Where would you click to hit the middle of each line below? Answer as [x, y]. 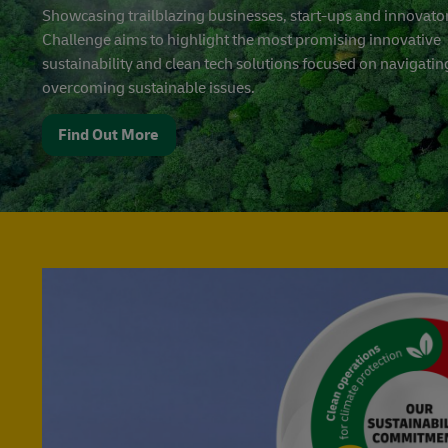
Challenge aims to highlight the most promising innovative [241, 39]
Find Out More [109, 134]
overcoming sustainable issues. [148, 87]
